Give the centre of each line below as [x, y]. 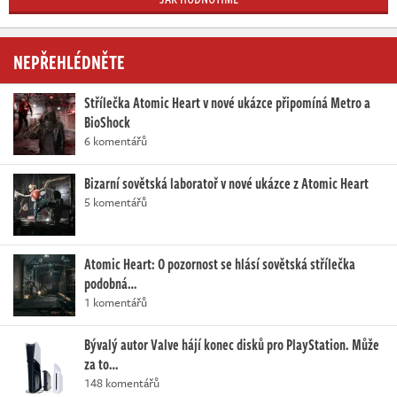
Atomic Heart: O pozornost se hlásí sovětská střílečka [220, 264]
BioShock [107, 122]
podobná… [110, 283]
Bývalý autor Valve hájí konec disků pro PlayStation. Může [232, 344]
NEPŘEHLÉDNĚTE [69, 61]
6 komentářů [116, 140]
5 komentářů [116, 202]
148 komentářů [122, 382]
